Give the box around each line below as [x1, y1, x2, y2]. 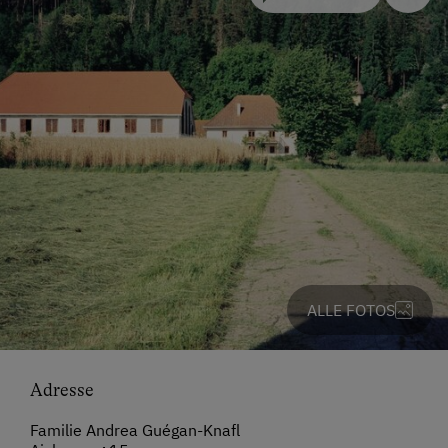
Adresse [30, 380, 94, 401]
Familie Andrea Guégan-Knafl [30, 420, 240, 441]
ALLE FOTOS [307, 300, 395, 321]
